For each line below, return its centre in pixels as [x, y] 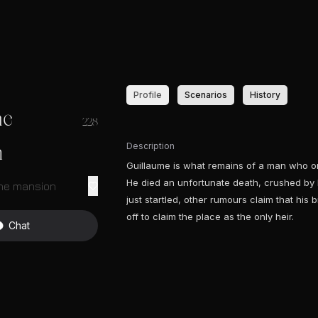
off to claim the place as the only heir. [210, 216]
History [265, 95]
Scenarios [206, 95]
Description [150, 146]
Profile [148, 95]
